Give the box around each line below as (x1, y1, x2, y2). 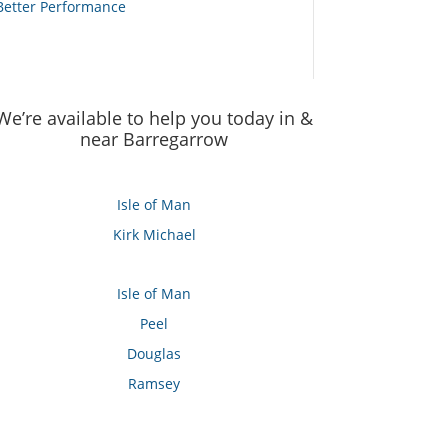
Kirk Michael (112, 224, 196, 244)
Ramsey (128, 374, 181, 394)
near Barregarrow (80, 127, 229, 152)
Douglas (127, 344, 182, 364)
